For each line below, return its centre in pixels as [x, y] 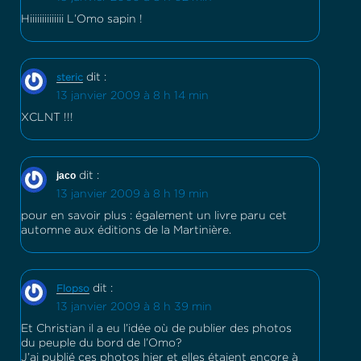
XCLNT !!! [47, 117]
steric [70, 77]
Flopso [73, 288]
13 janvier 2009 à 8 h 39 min [134, 307]
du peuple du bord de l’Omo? [101, 343]
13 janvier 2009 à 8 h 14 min [133, 95]
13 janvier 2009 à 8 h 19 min [133, 194]
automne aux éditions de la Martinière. [126, 230]
